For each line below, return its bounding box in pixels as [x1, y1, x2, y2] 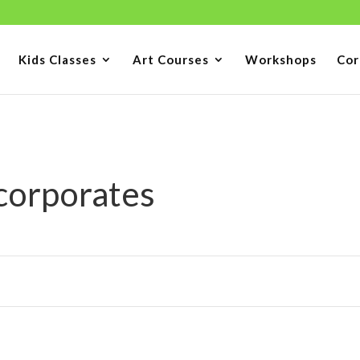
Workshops [244, 52, 317, 67]
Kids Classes [18, 52, 96, 67]
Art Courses [132, 52, 209, 67]
